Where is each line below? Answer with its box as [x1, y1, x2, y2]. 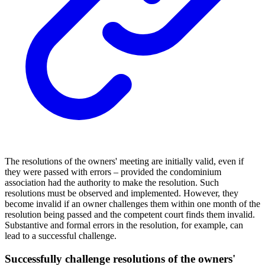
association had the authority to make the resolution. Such [5, 177, 219, 188]
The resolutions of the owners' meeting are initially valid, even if [5, 156, 244, 166]
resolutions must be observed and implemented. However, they [5, 188, 238, 198]
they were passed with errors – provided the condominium [5, 166, 221, 177]
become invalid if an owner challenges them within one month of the [5, 198, 260, 209]
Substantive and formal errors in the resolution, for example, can [5, 219, 243, 230]
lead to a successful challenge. [5, 230, 117, 241]
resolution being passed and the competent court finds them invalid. [5, 209, 255, 219]
